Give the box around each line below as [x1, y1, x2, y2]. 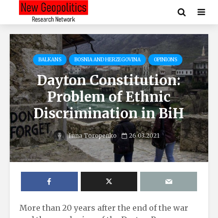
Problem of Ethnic [47, 88, 171, 106]
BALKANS [38, 56, 61, 63]
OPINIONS [153, 56, 177, 63]
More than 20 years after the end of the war [19, 202, 188, 213]
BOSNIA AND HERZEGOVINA [74, 56, 141, 63]
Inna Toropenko [67, 132, 117, 140]
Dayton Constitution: [37, 72, 181, 90]
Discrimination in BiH [34, 105, 184, 123]
